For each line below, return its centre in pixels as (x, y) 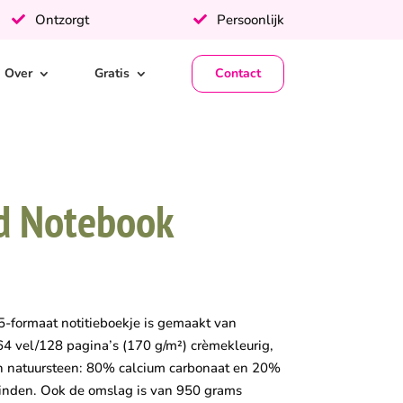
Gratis (112, 73)
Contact (237, 73)
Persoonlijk (249, 20)
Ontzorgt (60, 20)
